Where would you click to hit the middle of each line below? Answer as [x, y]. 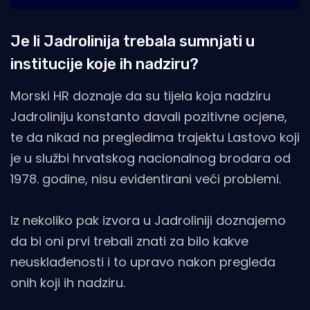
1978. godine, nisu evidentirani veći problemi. [146, 179]
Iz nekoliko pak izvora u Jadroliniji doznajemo [148, 221]
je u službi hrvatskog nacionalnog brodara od [151, 158]
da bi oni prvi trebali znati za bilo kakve [129, 241]
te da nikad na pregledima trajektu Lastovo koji [155, 138]
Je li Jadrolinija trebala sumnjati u [133, 42]
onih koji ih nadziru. [68, 283]
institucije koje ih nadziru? [104, 64]
